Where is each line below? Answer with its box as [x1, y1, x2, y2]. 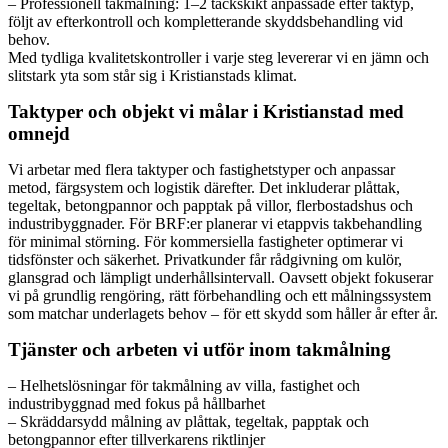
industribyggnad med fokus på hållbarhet [8, 394, 265, 412]
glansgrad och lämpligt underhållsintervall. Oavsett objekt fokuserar [8, 268, 433, 286]
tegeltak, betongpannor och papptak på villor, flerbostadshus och [8, 196, 413, 214]
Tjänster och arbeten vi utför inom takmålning [8, 338, 391, 360]
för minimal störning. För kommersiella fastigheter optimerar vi [8, 232, 403, 250]
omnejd [8, 122, 70, 144]
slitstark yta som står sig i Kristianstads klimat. [8, 66, 297, 84]
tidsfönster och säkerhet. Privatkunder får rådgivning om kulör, [8, 250, 402, 268]
